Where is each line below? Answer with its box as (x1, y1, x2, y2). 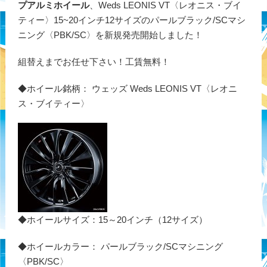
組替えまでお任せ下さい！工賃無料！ (17, 56, 170, 67)
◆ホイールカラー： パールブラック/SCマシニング (17, 241, 223, 252)
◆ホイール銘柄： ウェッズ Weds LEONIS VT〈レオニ (17, 83, 237, 94)
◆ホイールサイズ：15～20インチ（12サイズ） (17, 214, 207, 225)
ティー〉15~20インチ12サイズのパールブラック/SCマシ (17, 14, 246, 25)
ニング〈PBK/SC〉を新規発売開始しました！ (17, 29, 203, 40)
